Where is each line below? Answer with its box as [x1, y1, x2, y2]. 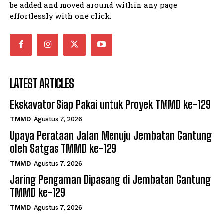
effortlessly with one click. [10, 10, 111, 21]
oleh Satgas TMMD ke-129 [10, 142, 116, 155]
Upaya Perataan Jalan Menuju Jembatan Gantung [10, 129, 212, 142]
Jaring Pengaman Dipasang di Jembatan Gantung [10, 173, 211, 186]
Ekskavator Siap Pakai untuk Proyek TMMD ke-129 [10, 98, 211, 111]
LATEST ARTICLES [10, 76, 74, 91]
